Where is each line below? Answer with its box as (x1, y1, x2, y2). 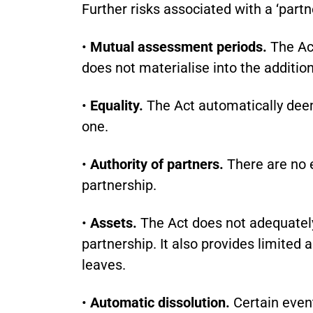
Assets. (90, 214, 137, 231)
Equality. (90, 97, 143, 114)
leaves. (82, 256, 126, 273)
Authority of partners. (90, 156, 224, 173)
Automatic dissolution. (90, 294, 230, 311)
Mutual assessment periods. (90, 38, 267, 55)
